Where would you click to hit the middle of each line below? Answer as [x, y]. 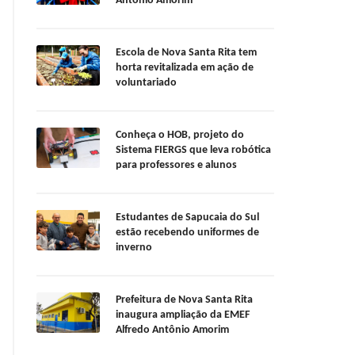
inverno [134, 248]
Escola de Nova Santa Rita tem [186, 53]
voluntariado [146, 83]
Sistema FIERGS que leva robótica [193, 151]
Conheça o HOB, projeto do [180, 136]
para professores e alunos [176, 166]
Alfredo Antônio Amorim [172, 330]
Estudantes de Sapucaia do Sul [187, 218]
